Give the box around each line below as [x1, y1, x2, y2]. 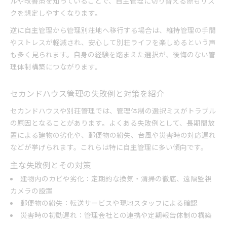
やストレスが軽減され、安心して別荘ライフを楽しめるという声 [10, 37, 216, 47]
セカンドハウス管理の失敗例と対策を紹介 [10, 88, 164, 99]
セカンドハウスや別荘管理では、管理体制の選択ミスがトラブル [10, 105, 216, 116]
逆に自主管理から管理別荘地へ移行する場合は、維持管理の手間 [10, 25, 216, 35]
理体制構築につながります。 [10, 61, 102, 71]
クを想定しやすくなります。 [10, 8, 102, 18]
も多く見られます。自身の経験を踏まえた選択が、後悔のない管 [10, 49, 215, 59]
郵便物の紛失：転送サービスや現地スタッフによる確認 [20, 198, 198, 208]
